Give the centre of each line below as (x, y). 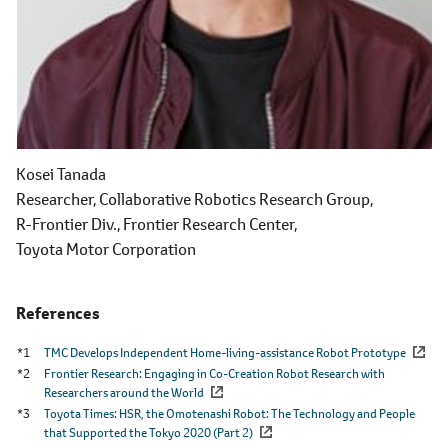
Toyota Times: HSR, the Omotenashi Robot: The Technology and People (229, 414)
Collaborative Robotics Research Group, (236, 199)
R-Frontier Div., (68, 224)
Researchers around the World (124, 393)
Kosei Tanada (61, 174)
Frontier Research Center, (210, 224)
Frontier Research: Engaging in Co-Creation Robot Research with (214, 374)
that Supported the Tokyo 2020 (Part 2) (148, 433)
